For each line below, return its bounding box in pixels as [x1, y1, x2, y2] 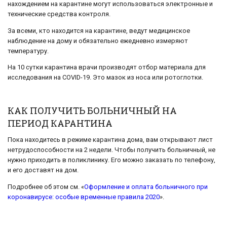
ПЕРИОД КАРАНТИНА [8, 117, 112, 130]
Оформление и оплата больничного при [84, 183, 208, 191]
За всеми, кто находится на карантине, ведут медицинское [8, 26, 190, 34]
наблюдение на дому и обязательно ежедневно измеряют [8, 36, 188, 45]
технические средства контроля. [8, 10, 110, 18]
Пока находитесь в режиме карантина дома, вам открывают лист [8, 136, 213, 144]
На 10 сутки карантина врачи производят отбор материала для [8, 63, 206, 71]
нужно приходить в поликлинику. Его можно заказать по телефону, [8, 156, 215, 164]
